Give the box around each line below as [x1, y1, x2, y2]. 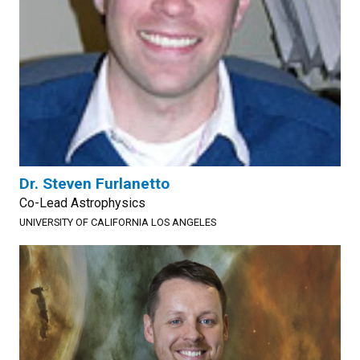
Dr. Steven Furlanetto [19, 174, 170, 193]
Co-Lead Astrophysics [19, 195, 145, 211]
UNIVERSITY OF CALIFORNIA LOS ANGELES [19, 216, 216, 228]
